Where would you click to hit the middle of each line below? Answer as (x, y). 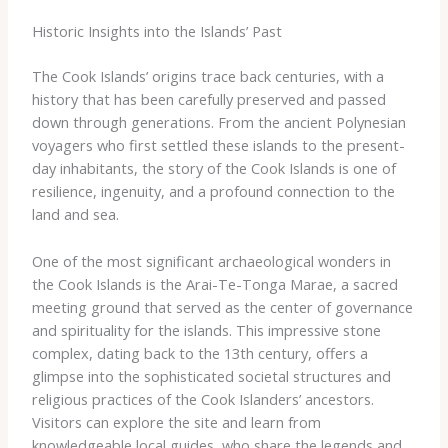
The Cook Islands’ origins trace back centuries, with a (207, 76)
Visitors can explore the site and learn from (176, 421)
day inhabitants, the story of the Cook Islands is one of (213, 168)
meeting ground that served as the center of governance (222, 306)
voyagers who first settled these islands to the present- (218, 145)
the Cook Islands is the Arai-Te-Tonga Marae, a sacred (214, 283)
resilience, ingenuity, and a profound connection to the (213, 191)
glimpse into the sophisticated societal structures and (211, 375)
